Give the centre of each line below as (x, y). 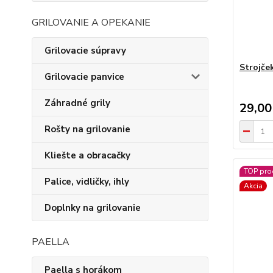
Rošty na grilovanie (87, 129)
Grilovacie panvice (84, 77)
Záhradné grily (77, 103)
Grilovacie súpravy (85, 51)
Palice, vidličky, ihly (87, 182)
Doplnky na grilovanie (93, 208)
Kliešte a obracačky (87, 155)
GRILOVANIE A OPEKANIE (91, 23)
